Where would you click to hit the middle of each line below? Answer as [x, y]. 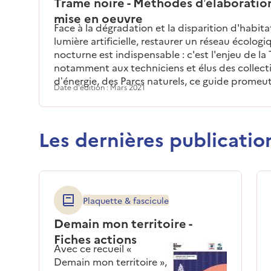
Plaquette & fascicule [126, 200]
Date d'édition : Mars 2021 [100, 87]
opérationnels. [87, 107]
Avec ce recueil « [93, 248]
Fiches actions [95, 238]
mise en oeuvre [98, 17]
